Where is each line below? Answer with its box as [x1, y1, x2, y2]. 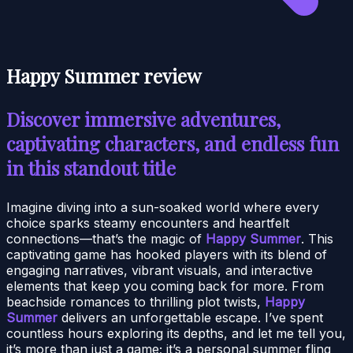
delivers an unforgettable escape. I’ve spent [58, 309, 323, 325]
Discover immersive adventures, [6, 106, 281, 132]
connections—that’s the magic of [6, 230, 206, 247]
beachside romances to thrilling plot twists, [6, 293, 265, 310]
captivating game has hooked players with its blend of [6, 246, 327, 262]
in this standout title [6, 154, 176, 180]
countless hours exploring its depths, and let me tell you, [6, 325, 346, 341]
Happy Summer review [6, 62, 201, 88]
